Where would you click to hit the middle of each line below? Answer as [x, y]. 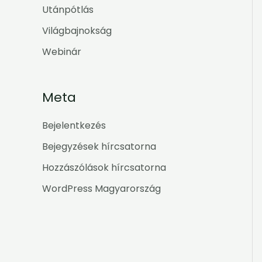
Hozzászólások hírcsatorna [104, 167]
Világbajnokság [77, 31]
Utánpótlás [68, 10]
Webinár [62, 52]
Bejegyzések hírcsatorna [99, 146]
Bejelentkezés [74, 125]
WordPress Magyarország [101, 188]
